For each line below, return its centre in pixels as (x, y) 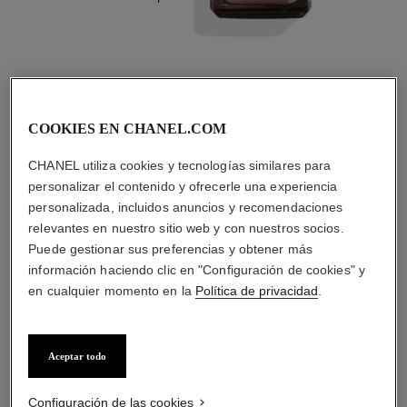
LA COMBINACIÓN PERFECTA (203, 155)
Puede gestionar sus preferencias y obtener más (170, 249)
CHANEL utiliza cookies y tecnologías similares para (180, 165)
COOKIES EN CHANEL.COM (128, 129)
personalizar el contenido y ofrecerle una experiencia (183, 186)
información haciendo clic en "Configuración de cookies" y (197, 270)
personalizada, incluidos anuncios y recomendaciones (186, 207)
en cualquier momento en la (112, 291)
